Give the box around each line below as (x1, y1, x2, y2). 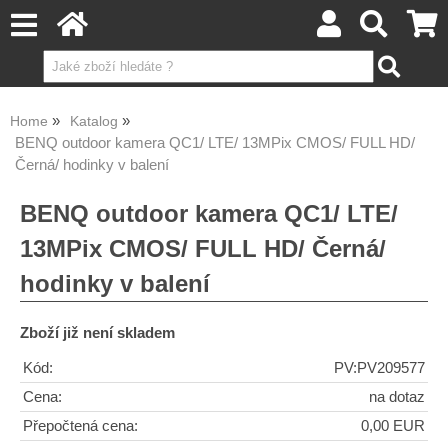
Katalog (70, 114, 118, 129)
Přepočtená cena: (23, 417, 138, 434)
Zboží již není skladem (20, 324, 175, 341)
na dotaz (369, 388, 425, 405)
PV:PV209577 (334, 359, 425, 376)
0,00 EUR (361, 417, 425, 434)
